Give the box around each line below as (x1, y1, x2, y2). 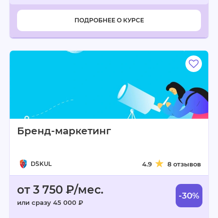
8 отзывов (167, 160, 201, 168)
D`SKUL (31, 160, 52, 167)
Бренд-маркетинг (17, 125, 111, 137)
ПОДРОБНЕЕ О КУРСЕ (74, 17, 144, 24)
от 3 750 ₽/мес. (17, 183, 104, 197)
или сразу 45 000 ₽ (17, 199, 83, 206)
